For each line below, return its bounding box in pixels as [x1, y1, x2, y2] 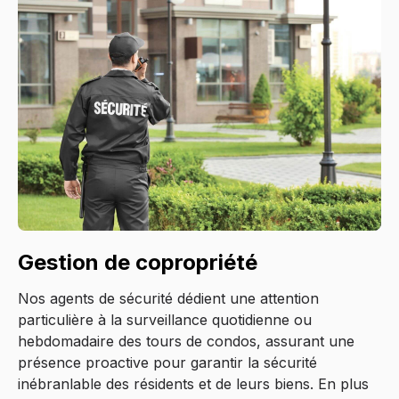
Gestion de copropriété [18, 248, 257, 275]
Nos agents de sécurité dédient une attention [18, 289, 319, 307]
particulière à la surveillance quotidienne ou [18, 310, 312, 329]
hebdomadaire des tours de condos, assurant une [18, 331, 354, 350]
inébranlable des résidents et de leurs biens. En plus [18, 374, 369, 393]
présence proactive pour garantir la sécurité [18, 353, 317, 371]
